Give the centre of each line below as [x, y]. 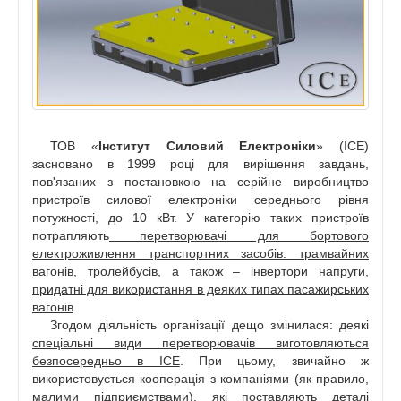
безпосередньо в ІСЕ [106, 361]
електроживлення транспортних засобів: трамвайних [200, 254]
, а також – [204, 272]
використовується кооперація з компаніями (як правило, [200, 379]
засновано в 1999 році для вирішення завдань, [200, 164]
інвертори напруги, [310, 272]
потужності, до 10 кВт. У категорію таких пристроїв [200, 218]
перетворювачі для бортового [239, 236]
